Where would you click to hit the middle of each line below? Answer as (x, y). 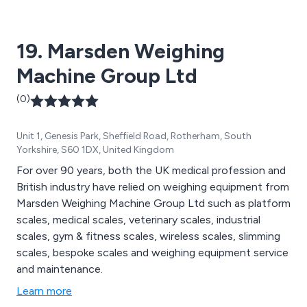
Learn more (44, 291)
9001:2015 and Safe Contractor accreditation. (130, 14)
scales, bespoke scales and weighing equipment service (152, 252)
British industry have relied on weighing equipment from (153, 186)
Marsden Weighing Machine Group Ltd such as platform (153, 203)
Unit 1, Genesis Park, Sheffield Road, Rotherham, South (134, 136)
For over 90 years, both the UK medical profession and (151, 170)
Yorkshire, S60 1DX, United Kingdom (95, 149)
